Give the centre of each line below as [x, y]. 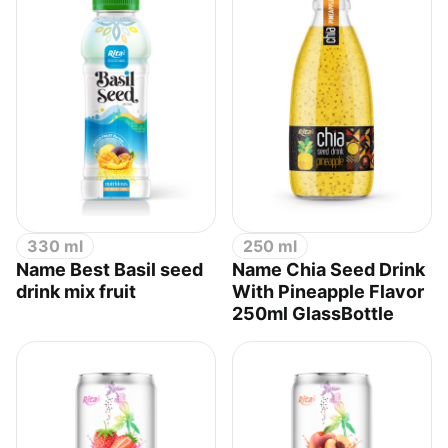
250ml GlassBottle [313, 314]
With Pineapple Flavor [328, 292]
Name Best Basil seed [109, 270]
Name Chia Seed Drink [328, 270]
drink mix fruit [76, 292]
